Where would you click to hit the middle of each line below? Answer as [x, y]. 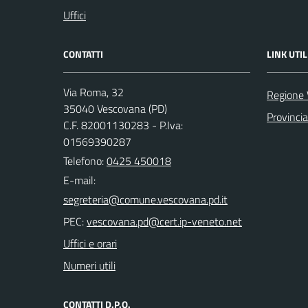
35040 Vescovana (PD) [115, 108]
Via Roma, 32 [93, 92]
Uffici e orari [90, 243]
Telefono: [85, 161]
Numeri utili [89, 265]
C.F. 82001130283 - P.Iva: [123, 125]
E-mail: [79, 180]
